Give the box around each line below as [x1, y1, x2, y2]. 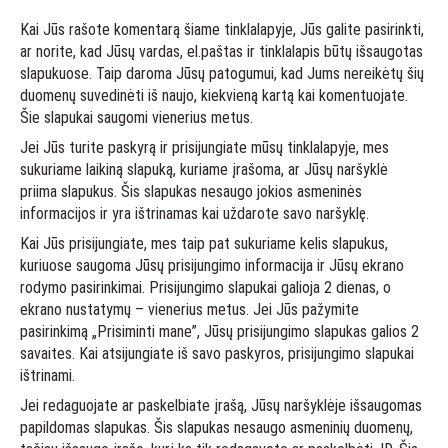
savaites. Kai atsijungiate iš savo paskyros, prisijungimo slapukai [20, 344, 414, 363]
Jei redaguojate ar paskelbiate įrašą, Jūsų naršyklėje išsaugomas [20, 396, 422, 415]
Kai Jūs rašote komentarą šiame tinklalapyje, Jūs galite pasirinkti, [20, 20, 424, 39]
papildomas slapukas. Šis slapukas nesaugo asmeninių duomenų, [20, 418, 413, 437]
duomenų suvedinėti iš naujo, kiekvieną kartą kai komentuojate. [20, 86, 408, 105]
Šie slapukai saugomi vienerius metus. [20, 108, 253, 127]
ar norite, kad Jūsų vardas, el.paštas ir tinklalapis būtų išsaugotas [20, 42, 423, 61]
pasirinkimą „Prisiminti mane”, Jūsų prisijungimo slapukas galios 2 [20, 322, 419, 341]
